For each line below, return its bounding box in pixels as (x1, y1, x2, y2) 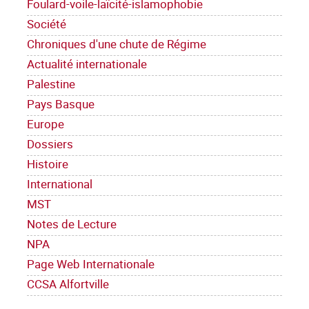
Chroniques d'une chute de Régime (27, 36, 206, 52)
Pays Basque (27, 96, 94, 112)
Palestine (27, 76, 75, 92)
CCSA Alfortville (27, 276, 109, 292)
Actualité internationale (27, 56, 147, 72)
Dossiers (27, 136, 73, 152)
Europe (27, 116, 64, 132)
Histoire (27, 156, 68, 172)
